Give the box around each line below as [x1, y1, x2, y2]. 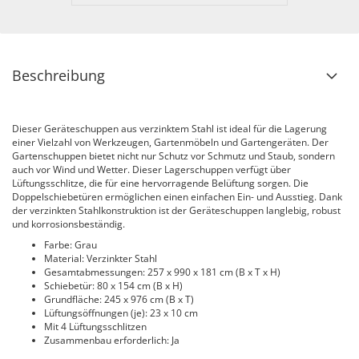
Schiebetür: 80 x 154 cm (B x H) [44, 279, 183, 292]
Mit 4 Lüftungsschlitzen [44, 320, 147, 333]
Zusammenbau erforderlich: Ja [44, 333, 179, 347]
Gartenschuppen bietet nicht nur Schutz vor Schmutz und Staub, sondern [12, 149, 335, 163]
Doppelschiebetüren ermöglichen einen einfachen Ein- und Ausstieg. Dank [12, 190, 342, 204]
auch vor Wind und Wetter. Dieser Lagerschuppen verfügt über [12, 163, 291, 176]
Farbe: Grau [44, 238, 97, 252]
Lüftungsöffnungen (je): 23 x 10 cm [44, 306, 198, 320]
